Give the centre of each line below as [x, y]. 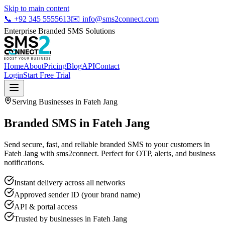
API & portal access [46, 206]
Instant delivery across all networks [70, 182]
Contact [107, 66]
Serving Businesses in [48, 102]
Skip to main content [37, 8]
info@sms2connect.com [121, 19]
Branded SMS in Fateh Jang [77, 123]
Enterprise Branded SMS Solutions [60, 31]
